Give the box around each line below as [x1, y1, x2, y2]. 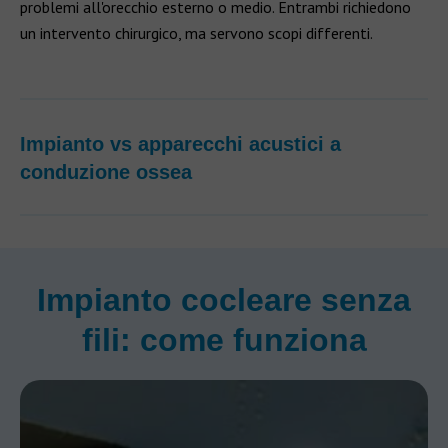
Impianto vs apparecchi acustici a [20, 133, 341, 155]
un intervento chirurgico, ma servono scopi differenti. [20, 23, 373, 43]
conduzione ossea [20, 161, 192, 183]
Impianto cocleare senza [37, 282, 411, 318]
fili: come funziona [81, 322, 367, 358]
